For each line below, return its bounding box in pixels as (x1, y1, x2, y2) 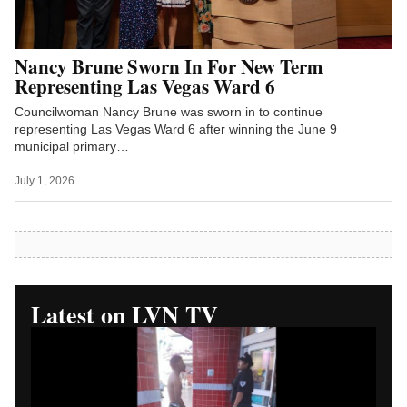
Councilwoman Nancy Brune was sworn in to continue (15, 104, 323, 119)
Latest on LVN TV (31, 296, 218, 332)
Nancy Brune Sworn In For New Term (15, 52, 323, 80)
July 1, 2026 (15, 174, 74, 187)
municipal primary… (15, 138, 129, 154)
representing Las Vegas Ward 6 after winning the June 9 (15, 121, 337, 136)
